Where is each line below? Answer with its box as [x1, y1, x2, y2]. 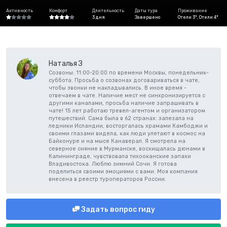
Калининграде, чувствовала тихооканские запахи [49, 153, 191, 160]
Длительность [92, 8, 124, 13]
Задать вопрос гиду [79, 205, 155, 214]
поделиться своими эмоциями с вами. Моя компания [49, 168, 198, 175]
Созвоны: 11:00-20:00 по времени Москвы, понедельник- [49, 69, 209, 76]
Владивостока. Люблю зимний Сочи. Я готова [49, 160, 177, 167]
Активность [6, 8, 33, 13]
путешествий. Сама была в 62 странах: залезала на [49, 115, 194, 122]
